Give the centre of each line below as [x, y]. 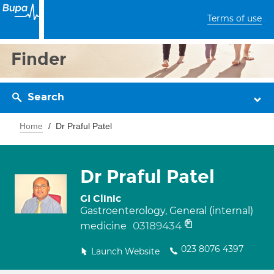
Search [46, 97]
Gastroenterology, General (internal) [167, 211]
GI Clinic [101, 198]
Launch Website [125, 251]
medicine [105, 226]
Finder [39, 59]
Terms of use [235, 18]
